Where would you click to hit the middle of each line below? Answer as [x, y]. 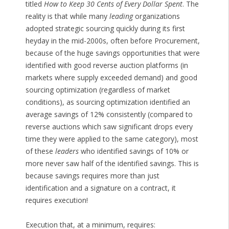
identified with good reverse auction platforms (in [107, 65]
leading [121, 16]
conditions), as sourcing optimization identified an [108, 102]
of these [40, 151]
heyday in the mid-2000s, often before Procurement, [112, 41]
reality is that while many [67, 16]
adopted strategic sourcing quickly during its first [105, 29]
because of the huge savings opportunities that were [112, 53]
